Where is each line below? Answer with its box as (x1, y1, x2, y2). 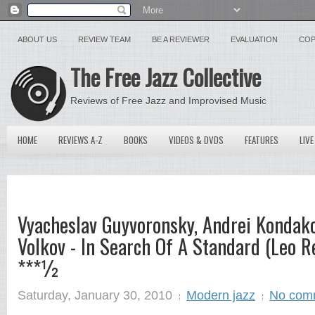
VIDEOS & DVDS (169, 133, 224, 147)
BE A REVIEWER (152, 35, 210, 44)
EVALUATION (231, 35, 278, 44)
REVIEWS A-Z (58, 133, 103, 147)
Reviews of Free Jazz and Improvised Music (70, 95, 266, 106)
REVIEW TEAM (78, 35, 131, 44)
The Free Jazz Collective (70, 60, 261, 94)
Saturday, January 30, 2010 (18, 288, 172, 302)
